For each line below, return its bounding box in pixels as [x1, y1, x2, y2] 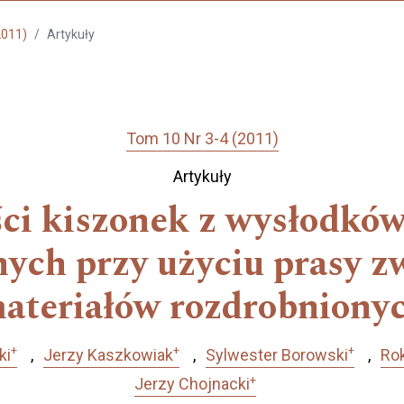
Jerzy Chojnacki [134, 374, 250, 394]
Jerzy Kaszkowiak [43, 344, 173, 364]
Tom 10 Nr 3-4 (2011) [125, 129, 279, 149]
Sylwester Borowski [206, 344, 348, 364]
